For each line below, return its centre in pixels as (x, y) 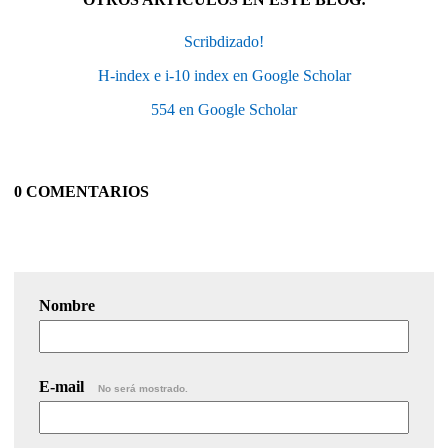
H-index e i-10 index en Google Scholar (224, 76)
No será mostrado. (143, 389)
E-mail (63, 387)
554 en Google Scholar (224, 110)
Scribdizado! (224, 42)
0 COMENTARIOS (81, 192)
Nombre (67, 306)
